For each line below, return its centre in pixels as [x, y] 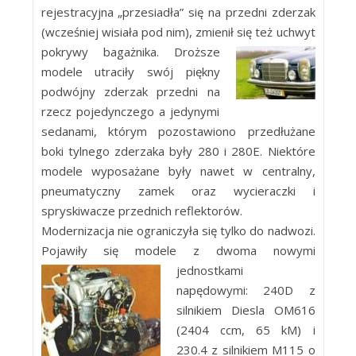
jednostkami [209, 270]
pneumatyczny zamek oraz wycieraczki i [178, 191]
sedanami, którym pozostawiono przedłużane [178, 131]
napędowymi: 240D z [246, 290]
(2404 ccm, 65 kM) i [246, 330]
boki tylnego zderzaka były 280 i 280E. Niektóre [178, 151]
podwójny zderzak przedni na [130, 91]
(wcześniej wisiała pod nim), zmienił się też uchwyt [178, 32]
